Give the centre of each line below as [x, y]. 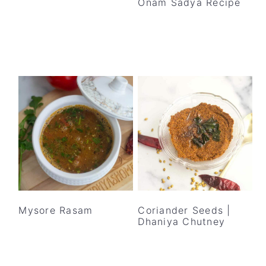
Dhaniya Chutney [182, 222]
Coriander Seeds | [184, 210]
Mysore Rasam [56, 210]
